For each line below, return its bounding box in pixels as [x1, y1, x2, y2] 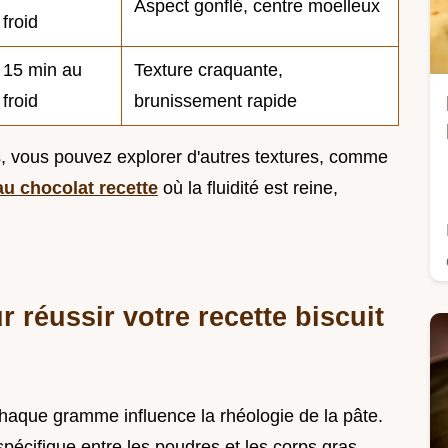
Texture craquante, [134, 59, 283, 80]
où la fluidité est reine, [158, 177, 338, 198]
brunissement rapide [134, 90, 297, 111]
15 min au [3, 59, 82, 80]
